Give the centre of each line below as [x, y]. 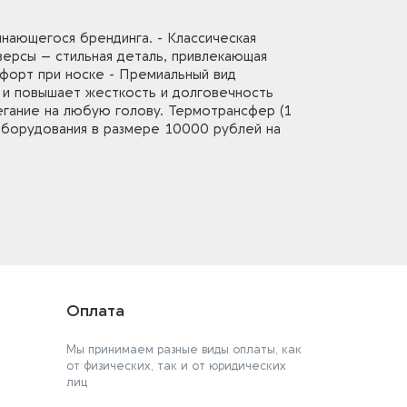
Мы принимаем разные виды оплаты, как [184, 349]
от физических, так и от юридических [176, 366]
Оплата [95, 311]
